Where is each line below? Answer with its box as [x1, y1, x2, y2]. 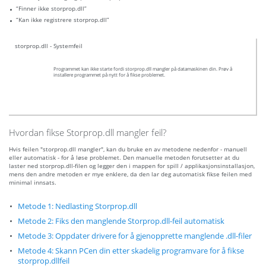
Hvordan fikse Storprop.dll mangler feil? [9, 126, 166, 139]
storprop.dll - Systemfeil [15, 42, 83, 50]
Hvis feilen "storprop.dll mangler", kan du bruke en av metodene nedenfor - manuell [9, 145, 247, 154]
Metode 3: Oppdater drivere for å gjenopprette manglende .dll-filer [18, 231, 252, 242]
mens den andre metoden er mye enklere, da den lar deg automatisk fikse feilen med [9, 170, 252, 179]
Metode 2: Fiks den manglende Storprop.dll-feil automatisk [18, 216, 224, 227]
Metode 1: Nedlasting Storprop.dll [18, 201, 137, 212]
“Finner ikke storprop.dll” [16, 4, 87, 13]
